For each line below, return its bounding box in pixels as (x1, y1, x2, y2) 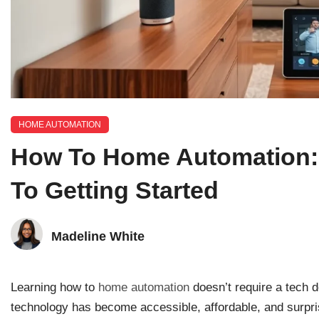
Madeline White (51, 229, 145, 244)
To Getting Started (11, 177, 219, 204)
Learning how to (11, 281, 98, 294)
